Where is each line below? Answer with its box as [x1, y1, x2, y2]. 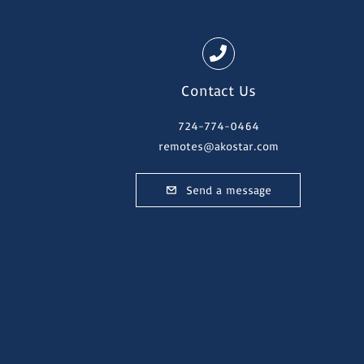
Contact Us [180, 80, 256, 100]
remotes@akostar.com [158, 138, 279, 154]
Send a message [186, 182, 272, 197]
